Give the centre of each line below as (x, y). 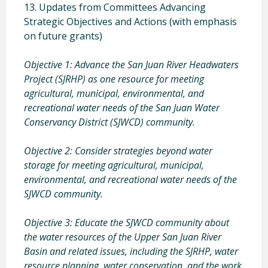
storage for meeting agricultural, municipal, (114, 165)
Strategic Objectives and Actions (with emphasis (130, 21)
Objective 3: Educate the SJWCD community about (127, 222)
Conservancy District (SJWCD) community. (109, 122)
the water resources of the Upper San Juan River (123, 237)
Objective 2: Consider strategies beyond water (118, 150)
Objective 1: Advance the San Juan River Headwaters (131, 64)
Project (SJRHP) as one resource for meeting (114, 79)
